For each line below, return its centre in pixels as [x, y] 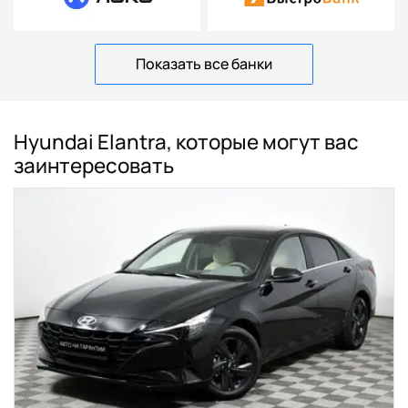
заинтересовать [94, 165]
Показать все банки [204, 63]
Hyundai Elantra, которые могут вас [187, 141]
